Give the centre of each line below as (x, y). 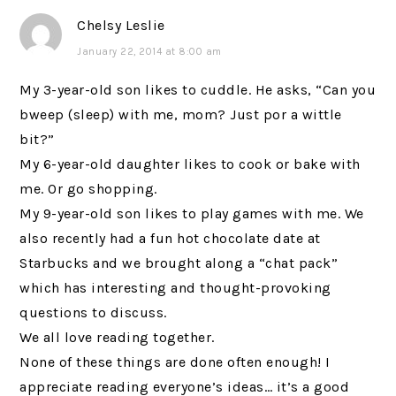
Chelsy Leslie (121, 25)
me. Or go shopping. (88, 189)
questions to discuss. (93, 312)
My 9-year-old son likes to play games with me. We (192, 213)
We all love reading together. (117, 337)
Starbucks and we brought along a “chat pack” (179, 263)
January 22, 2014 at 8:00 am (149, 52)
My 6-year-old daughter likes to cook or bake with (190, 164)
